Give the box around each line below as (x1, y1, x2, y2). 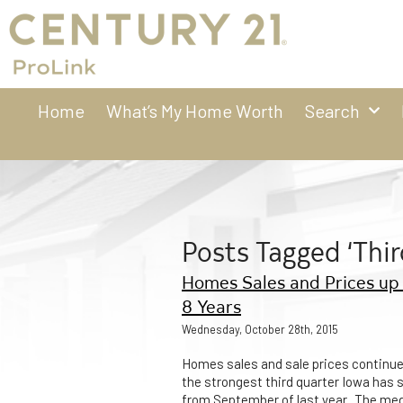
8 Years (182, 293, 241, 318)
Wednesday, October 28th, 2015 (182, 322, 338, 336)
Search (304, 100, 360, 121)
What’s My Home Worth (105, 100, 283, 121)
